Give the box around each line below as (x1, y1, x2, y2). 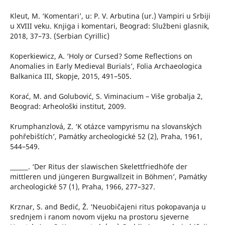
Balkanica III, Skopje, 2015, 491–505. (10, 71, 132, 81)
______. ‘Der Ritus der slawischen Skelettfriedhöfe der (10, 162, 187, 172)
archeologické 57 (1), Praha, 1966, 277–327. (10, 182, 155, 192)
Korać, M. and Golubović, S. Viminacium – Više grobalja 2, (10, 91, 203, 101)
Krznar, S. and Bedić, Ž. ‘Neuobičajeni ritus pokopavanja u (10, 202, 206, 212)
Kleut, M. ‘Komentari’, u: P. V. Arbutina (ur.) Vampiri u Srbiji (10, 11, 210, 21)
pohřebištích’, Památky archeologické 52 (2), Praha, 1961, (10, 132, 202, 142)
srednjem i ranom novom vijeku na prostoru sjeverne (10, 212, 189, 222)
